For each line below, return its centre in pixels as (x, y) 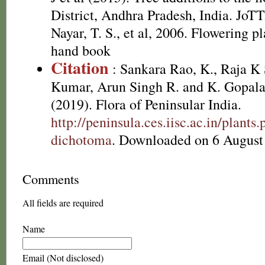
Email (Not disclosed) (63, 258)
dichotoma (81, 140)
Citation (80, 68)
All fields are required (63, 203)
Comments (51, 179)
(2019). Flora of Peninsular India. (146, 104)
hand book (81, 50)
